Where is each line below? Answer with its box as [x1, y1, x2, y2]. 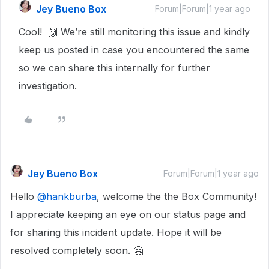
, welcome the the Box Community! [97, 190, 256, 202]
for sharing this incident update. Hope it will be [10, 226, 222, 238]
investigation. [19, 80, 77, 92]
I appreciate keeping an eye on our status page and [10, 208, 246, 220]
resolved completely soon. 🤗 [10, 244, 143, 256]
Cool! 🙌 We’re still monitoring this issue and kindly [19, 26, 250, 38]
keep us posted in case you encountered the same [19, 44, 249, 56]
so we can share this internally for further [19, 62, 210, 74]
